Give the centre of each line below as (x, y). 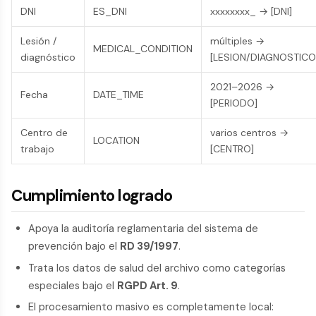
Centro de (44, 133)
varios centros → (249, 133)
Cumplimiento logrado (92, 196)
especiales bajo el (73, 285)
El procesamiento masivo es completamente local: (151, 307)
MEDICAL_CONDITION (143, 49)
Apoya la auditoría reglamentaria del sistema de (143, 229)
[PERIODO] (234, 103)
